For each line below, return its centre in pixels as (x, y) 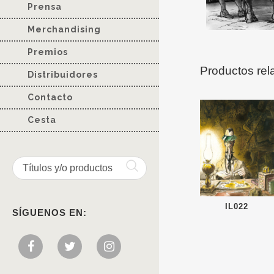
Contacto (50, 98)
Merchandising (64, 30)
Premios (48, 52)
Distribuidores (63, 75)
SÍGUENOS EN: (50, 213)
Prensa (45, 7)
